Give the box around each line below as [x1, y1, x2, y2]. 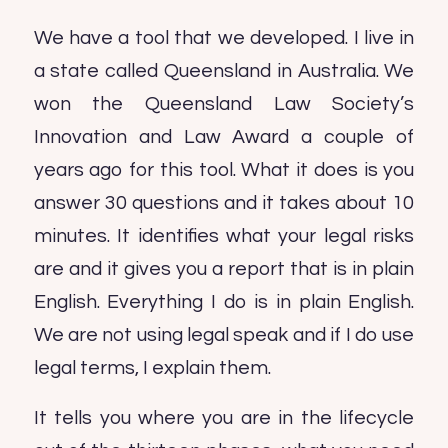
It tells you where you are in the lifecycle [33, 407, 415, 428]
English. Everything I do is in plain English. [33, 292, 415, 313]
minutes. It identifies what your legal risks [33, 226, 415, 247]
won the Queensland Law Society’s [33, 94, 415, 115]
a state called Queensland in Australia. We [33, 61, 415, 82]
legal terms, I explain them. [33, 358, 271, 379]
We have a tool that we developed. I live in [33, 28, 415, 49]
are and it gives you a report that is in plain [33, 259, 415, 280]
